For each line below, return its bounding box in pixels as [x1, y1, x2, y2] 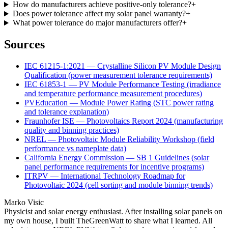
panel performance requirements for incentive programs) [24, 162, 204, 172]
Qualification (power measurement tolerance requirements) [24, 71, 212, 80]
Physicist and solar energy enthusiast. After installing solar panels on [4, 207, 222, 216]
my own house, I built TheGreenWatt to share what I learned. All [4, 216, 212, 225]
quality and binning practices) [24, 126, 119, 135]
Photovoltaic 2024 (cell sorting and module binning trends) [24, 181, 213, 190]
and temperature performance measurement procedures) [24, 89, 202, 98]
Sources [4, 38, 45, 51]
